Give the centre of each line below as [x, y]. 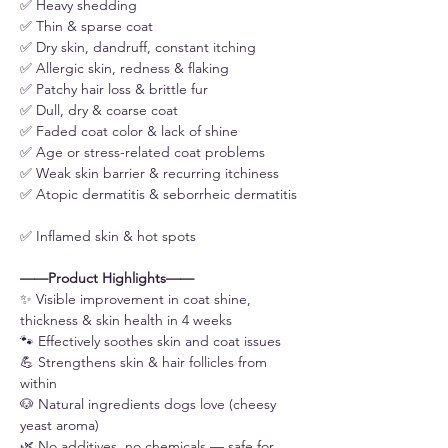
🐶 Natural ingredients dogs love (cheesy [148, 404]
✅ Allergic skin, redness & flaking [128, 68]
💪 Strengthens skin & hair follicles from [143, 362]
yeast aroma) [63, 425]
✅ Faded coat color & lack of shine [133, 131]
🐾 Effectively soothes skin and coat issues [154, 341]
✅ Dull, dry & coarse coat [103, 110]
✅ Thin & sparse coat [90, 26]
